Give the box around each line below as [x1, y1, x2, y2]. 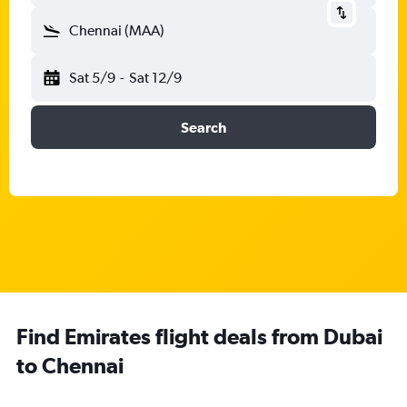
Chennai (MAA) [69, 22, 164, 39]
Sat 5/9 [69, 69, 115, 86]
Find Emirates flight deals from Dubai [16, 323, 382, 349]
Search [181, 119, 226, 135]
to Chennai [16, 352, 124, 378]
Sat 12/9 [128, 69, 182, 86]
